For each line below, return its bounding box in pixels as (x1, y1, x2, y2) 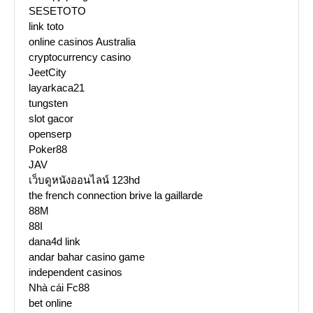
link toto (29, 20, 64, 33)
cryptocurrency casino (29, 51, 131, 64)
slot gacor (29, 112, 73, 125)
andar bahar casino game (29, 251, 145, 263)
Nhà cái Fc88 (29, 282, 89, 294)
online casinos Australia (29, 36, 136, 48)
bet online (29, 297, 72, 310)
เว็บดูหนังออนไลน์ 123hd (29, 174, 140, 187)
